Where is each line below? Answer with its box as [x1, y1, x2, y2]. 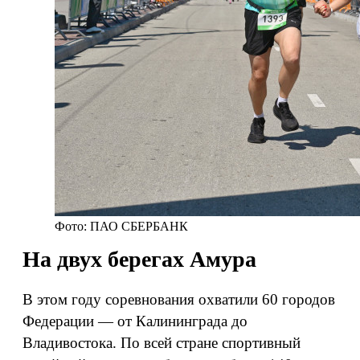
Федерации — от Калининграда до [22, 313, 247, 329]
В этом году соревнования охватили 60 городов [22, 291, 335, 308]
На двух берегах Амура [22, 247, 256, 272]
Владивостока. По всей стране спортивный [22, 334, 301, 351]
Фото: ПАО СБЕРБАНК [55, 219, 188, 233]
